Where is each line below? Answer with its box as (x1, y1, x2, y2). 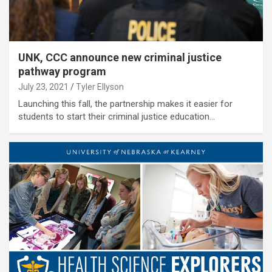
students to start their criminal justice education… (18, 111, 215, 123)
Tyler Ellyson (76, 82, 124, 92)
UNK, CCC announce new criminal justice (18, 51, 222, 64)
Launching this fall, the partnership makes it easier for (18, 98, 233, 110)
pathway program (18, 65, 106, 78)
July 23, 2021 (18, 82, 69, 92)
